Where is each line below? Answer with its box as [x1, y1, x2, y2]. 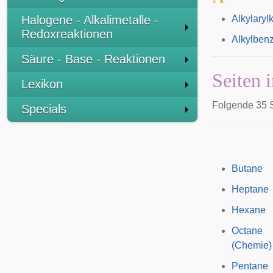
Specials [21, 102, 66, 116]
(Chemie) [232, 240, 272, 250]
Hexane [232, 205, 266, 215]
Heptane [232, 184, 269, 194]
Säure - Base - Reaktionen [21, 52, 165, 66]
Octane [232, 225, 263, 236]
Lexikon [21, 77, 63, 91]
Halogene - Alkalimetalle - [21, 13, 158, 27]
